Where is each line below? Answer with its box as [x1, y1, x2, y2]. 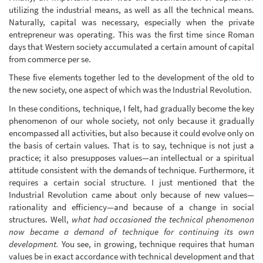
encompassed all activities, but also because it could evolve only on [9, 127, 254, 139]
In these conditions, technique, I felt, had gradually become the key [9, 102, 254, 114]
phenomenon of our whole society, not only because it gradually [9, 114, 254, 126]
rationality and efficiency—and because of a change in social [9, 201, 254, 213]
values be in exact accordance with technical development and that [9, 250, 254, 262]
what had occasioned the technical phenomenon [71, 213, 255, 225]
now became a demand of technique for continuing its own [9, 225, 254, 237]
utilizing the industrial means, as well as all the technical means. [9, 4, 254, 15]
